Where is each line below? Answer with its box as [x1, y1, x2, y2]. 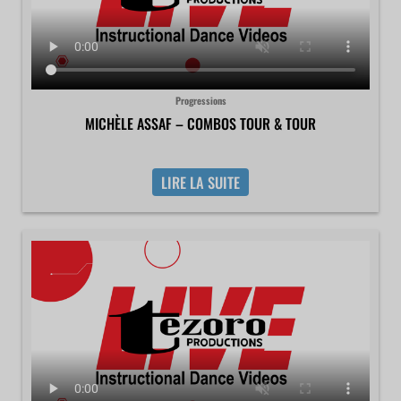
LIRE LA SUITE [161, 171, 240, 194]
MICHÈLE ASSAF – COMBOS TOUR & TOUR [85, 112, 316, 134]
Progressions [175, 92, 226, 107]
